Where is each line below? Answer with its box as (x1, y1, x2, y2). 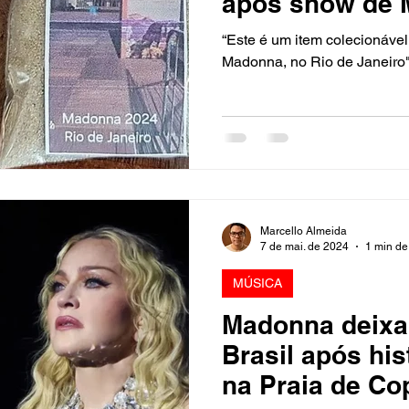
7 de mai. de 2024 (260, 239, 349, 253)
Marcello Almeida (260, 225, 347, 237)
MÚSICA (233, 276, 282, 290)
